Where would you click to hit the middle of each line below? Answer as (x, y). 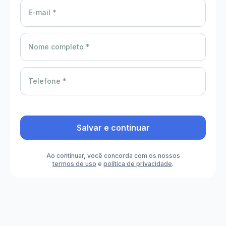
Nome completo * (59, 47)
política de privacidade (138, 164)
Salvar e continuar (113, 128)
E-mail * (42, 12)
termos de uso (74, 164)
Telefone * (47, 81)
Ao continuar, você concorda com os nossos (113, 156)
